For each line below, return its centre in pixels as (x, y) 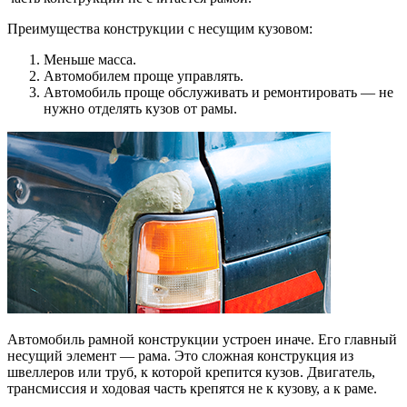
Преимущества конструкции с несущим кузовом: (160, 28)
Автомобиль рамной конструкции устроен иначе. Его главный (202, 339)
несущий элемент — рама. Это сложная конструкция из (180, 355)
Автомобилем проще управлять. (144, 75)
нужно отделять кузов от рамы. (140, 108)
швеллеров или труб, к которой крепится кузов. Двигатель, (191, 372)
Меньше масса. (90, 59)
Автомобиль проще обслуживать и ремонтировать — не (218, 92)
